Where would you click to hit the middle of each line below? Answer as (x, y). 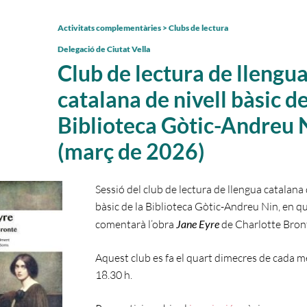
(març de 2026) (131, 151)
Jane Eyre (197, 224)
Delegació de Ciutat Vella (104, 49)
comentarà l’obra (134, 224)
